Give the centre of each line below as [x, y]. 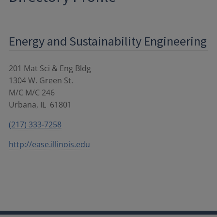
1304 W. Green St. [41, 80]
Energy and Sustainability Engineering [108, 41]
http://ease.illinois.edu [49, 144]
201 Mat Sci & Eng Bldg [50, 68]
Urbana [23, 104]
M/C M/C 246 [32, 92]
